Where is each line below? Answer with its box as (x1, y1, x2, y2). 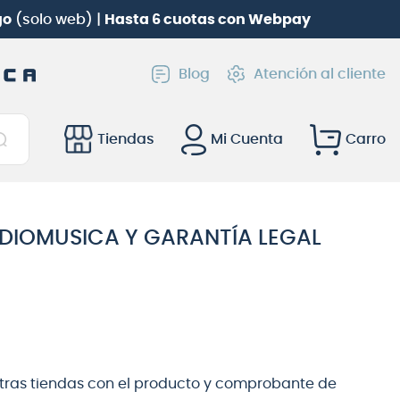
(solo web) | (11, 12, 104, 27)
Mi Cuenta (211, 132, 283, 147)
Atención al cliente (253, 66, 386, 81)
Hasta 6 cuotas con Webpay (104, 12, 311, 27)
